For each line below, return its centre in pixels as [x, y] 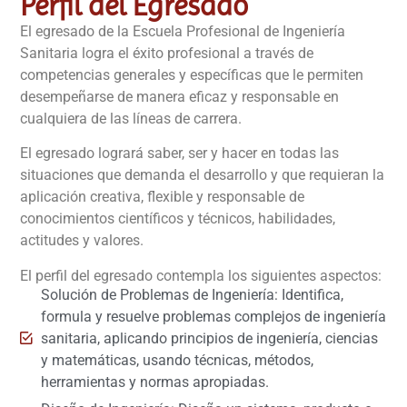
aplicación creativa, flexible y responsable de [163, 197]
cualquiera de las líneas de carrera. [131, 118]
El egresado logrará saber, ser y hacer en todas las [180, 154]
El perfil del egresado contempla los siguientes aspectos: [201, 275]
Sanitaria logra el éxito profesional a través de [167, 53]
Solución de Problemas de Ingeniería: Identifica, [192, 294]
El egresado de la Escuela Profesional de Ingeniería [183, 31]
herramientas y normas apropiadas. [154, 382]
